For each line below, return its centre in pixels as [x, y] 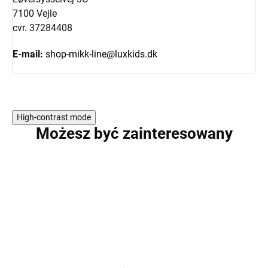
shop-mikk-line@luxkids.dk [101, 54]
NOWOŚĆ [209, 191]
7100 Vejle [35, 14]
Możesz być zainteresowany [134, 134]
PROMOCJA [213, 177]
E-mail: [28, 54]
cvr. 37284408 [42, 28]
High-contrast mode [54, 118]
